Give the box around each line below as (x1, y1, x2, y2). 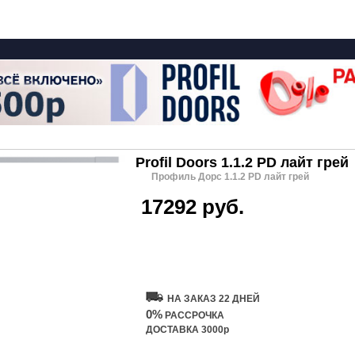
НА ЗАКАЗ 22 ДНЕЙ (167, 293, 260, 304)
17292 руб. (141, 195, 244, 219)
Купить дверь (151, 242, 225, 255)
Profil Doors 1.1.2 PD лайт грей (136, 155, 349, 170)
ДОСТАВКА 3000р (146, 324, 229, 335)
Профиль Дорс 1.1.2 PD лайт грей (151, 171, 309, 182)
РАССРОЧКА (162, 310, 224, 321)
